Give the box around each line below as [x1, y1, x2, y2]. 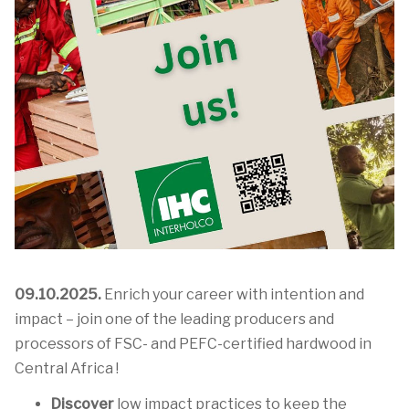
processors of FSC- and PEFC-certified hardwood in [15, 335, 372, 352]
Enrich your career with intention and [101, 286, 364, 303]
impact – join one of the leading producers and [15, 310, 334, 328]
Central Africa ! [15, 360, 119, 377]
